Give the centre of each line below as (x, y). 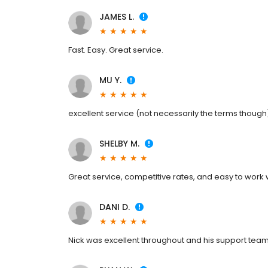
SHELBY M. (119, 144)
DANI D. (115, 207)
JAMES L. (117, 17)
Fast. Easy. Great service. (116, 50)
